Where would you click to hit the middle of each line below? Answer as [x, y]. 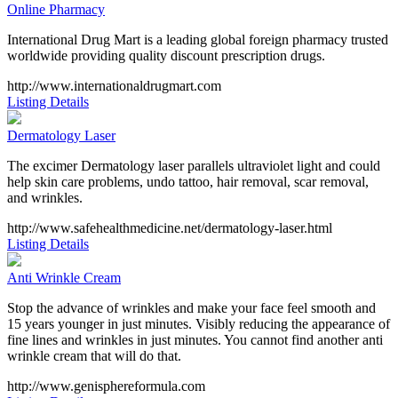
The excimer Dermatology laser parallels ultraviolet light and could [194, 165]
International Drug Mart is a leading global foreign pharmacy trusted [198, 39]
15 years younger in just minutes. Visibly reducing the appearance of [199, 323]
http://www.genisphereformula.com [106, 386]
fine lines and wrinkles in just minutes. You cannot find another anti [195, 339]
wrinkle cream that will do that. [94, 355]
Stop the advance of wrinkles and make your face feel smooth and [191, 307]
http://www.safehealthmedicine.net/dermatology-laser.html [170, 227]
